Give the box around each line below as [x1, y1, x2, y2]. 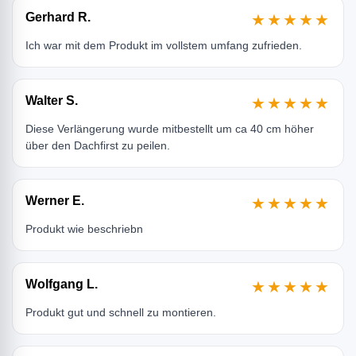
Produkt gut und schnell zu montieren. [25, 306, 216, 319]
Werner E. [25, 194, 84, 208]
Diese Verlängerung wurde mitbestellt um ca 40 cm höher [25, 122, 314, 136]
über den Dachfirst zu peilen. [25, 139, 170, 153]
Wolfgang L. [25, 277, 98, 292]
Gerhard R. [25, 10, 91, 25]
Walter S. [25, 94, 78, 108]
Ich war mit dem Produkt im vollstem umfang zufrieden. [25, 39, 302, 52]
